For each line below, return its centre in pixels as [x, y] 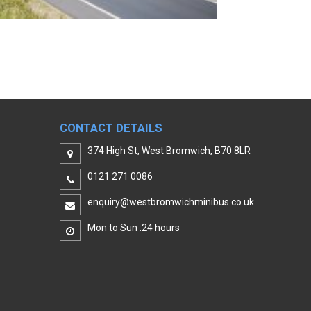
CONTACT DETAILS [111, 128]
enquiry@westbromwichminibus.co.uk [171, 202]
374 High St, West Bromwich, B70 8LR [169, 151]
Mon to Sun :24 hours [134, 228]
